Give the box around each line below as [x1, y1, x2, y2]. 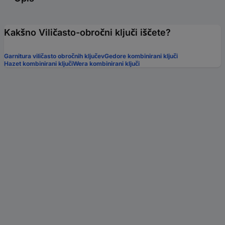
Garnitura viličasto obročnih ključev [4, 52, 104, 60]
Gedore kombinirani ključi [104, 52, 178, 60]
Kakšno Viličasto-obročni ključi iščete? [4, 27, 171, 38]
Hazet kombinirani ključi [4, 59, 73, 67]
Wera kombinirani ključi [73, 59, 140, 67]
